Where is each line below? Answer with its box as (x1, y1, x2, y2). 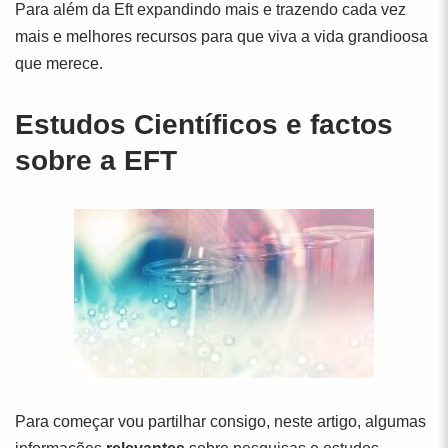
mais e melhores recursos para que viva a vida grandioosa (15, 28, 428, 45)
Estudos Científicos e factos (15, 109, 393, 140)
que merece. (15, 55, 103, 72)
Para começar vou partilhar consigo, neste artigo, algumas (15, 413, 426, 430)
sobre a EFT (15, 145, 177, 176)
